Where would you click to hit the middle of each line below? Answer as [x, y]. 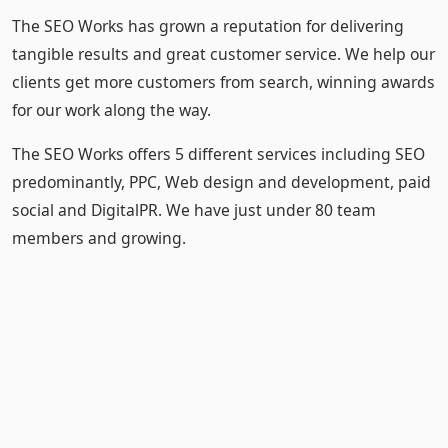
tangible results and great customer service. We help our [223, 54]
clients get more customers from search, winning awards [223, 82]
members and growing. [99, 238]
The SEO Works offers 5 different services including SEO [218, 154]
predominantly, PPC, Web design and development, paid [221, 182]
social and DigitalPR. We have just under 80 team [194, 210]
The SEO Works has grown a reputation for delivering [208, 26]
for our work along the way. [111, 110]
